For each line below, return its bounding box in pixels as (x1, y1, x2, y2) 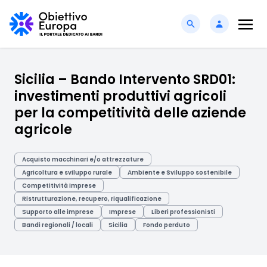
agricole (14, 120, 72, 139)
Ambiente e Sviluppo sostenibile (128, 168, 232, 177)
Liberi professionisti (151, 207, 215, 216)
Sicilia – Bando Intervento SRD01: (14, 70, 235, 89)
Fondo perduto (143, 221, 190, 229)
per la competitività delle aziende (14, 104, 246, 122)
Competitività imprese (22, 181, 96, 190)
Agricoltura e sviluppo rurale (22, 168, 112, 177)
